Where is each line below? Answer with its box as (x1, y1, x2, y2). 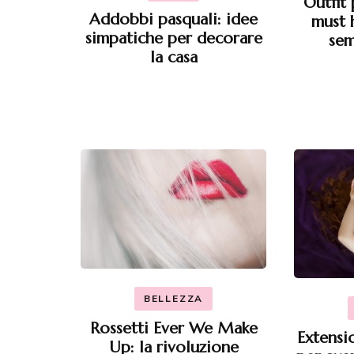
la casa (149, 47, 198, 67)
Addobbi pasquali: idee (89, 9, 258, 29)
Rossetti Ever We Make (89, 318, 258, 339)
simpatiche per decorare (85, 28, 262, 48)
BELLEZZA (143, 292, 204, 306)
